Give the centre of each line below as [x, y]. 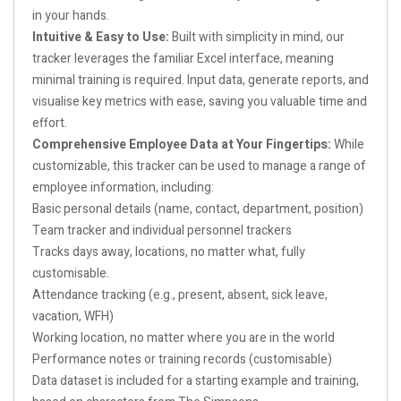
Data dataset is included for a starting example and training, [196, 380]
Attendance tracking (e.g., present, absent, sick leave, [180, 294]
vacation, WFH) [73, 316]
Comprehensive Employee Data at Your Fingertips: [182, 144]
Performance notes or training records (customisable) [182, 359]
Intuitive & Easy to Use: [101, 37]
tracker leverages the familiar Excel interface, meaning [183, 58]
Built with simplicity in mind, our [257, 37]
